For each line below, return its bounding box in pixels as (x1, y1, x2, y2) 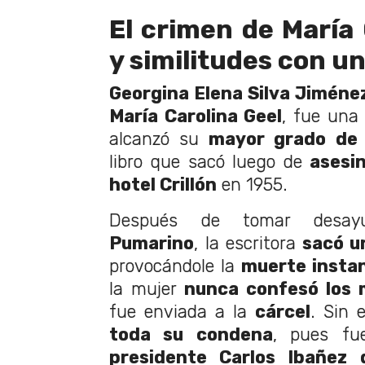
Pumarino (109, 233, 194, 254)
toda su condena (109, 324, 273, 345)
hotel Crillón (109, 174, 217, 196)
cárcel (255, 301, 310, 323)
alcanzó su (109, 129, 209, 150)
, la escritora (194, 233, 296, 254)
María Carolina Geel (109, 106, 283, 127)
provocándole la (109, 256, 241, 277)
